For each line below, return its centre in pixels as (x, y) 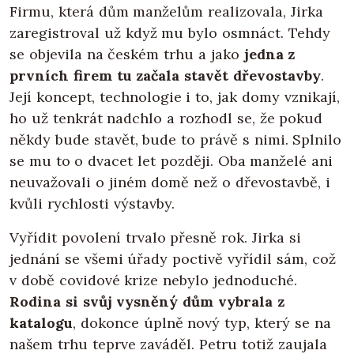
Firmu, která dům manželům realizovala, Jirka (166, 12)
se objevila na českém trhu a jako (127, 55)
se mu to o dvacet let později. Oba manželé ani (171, 161)
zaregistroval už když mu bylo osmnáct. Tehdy (170, 33)
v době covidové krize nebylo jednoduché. (153, 281)
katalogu (41, 323)
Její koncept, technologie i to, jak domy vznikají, (175, 97)
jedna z (269, 55)
